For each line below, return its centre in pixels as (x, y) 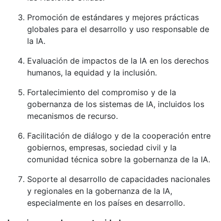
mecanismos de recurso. (73, 116)
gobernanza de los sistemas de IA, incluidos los (116, 104)
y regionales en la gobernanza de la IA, (100, 191)
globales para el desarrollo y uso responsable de (118, 29)
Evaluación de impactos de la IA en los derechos (118, 61)
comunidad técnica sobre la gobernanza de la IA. (119, 160)
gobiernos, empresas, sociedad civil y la (102, 148)
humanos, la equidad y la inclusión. (92, 73)
